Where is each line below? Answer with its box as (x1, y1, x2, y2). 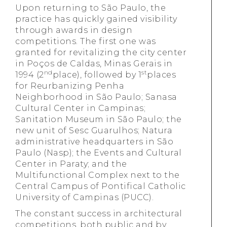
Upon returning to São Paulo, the (15, 3, 166, 13)
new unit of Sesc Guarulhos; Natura (15, 126, 172, 135)
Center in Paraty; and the (15, 159, 127, 169)
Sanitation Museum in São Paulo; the (15, 115, 182, 124)
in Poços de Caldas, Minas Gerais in (15, 59, 173, 68)
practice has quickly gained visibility (15, 14, 177, 24)
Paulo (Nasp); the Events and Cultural (15, 148, 182, 158)
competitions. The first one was (15, 36, 156, 46)
